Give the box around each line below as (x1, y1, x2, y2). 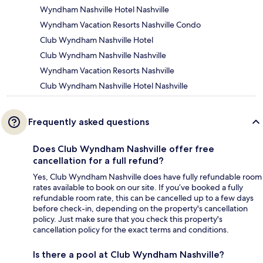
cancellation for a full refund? (33, 155, 164, 167)
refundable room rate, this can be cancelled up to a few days (33, 193, 254, 204)
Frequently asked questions (28, 116, 149, 128)
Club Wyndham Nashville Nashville (40, 50, 166, 61)
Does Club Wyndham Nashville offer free (33, 143, 214, 155)
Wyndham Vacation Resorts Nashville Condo (40, 19, 201, 31)
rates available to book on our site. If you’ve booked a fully (33, 182, 243, 193)
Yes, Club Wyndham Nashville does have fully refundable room (33, 171, 262, 183)
